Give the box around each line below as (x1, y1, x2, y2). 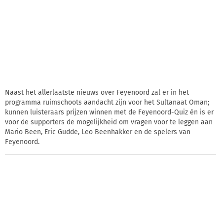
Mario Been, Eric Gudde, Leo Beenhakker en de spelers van (5, 127, 190, 136)
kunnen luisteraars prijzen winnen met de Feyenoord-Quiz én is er (5, 108, 214, 116)
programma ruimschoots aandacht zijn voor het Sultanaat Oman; (5, 98, 209, 107)
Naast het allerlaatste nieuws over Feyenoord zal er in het (5, 88, 189, 97)
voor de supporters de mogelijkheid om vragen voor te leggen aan (5, 117, 213, 126)
